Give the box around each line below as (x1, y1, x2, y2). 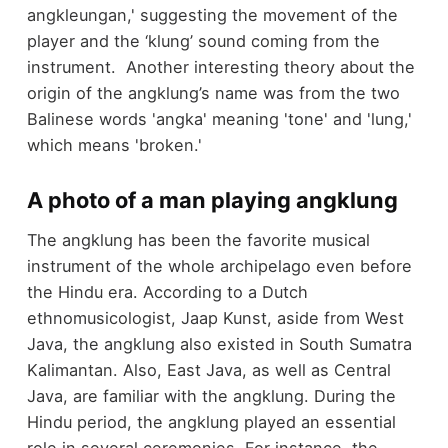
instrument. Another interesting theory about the (26, 56, 415, 77)
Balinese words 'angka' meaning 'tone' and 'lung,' (26, 108, 412, 129)
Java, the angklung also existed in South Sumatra (26, 334, 412, 355)
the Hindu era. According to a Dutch (26, 282, 308, 303)
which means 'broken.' (26, 134, 202, 155)
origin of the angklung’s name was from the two (26, 82, 400, 103)
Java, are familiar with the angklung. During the (26, 386, 396, 407)
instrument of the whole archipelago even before (26, 256, 412, 277)
